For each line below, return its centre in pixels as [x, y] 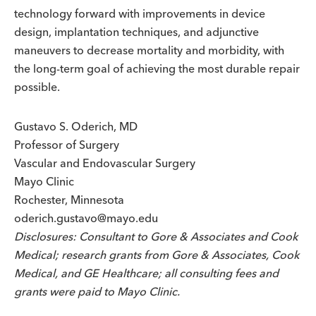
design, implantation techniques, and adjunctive [136, 32]
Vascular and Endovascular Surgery [105, 163]
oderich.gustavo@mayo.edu [86, 218]
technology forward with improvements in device [140, 13]
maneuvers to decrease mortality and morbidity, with [149, 50]
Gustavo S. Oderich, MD [76, 126]
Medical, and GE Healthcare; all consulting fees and [146, 273]
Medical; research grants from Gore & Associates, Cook [157, 255]
